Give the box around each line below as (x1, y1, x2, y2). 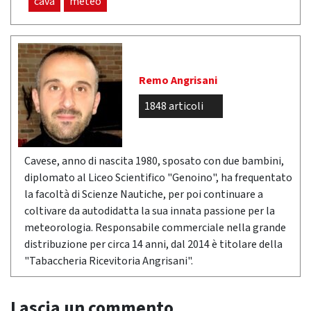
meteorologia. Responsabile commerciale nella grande (24, 220, 286, 236)
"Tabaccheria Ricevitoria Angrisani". (24, 253, 193, 269)
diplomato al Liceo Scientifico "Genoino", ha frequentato (24, 170, 292, 186)
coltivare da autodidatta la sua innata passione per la (24, 203, 275, 219)
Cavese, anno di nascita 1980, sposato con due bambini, (24, 153, 284, 169)
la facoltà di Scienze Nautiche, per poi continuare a (24, 187, 263, 203)
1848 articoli (144, 99, 203, 115)
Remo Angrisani (139, 73, 217, 89)
